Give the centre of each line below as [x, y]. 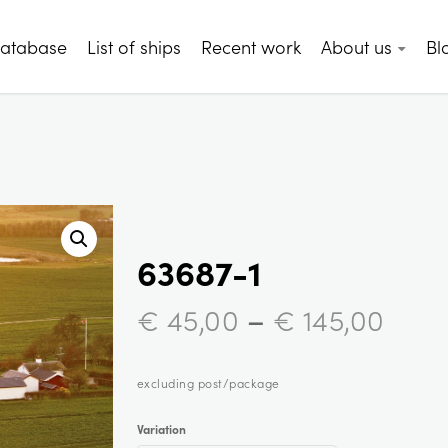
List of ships [134, 46]
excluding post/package [208, 383]
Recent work [251, 46]
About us [357, 46]
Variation [161, 429]
